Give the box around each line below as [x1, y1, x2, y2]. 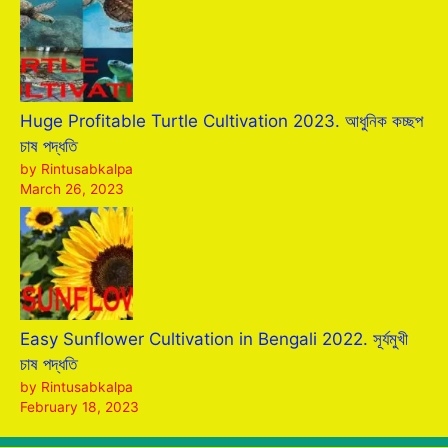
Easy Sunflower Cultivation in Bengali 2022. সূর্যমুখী [20, 329, 408, 349]
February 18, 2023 [20, 399, 139, 415]
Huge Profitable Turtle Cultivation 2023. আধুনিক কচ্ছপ [20, 110, 423, 131]
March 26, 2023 [20, 180, 124, 197]
